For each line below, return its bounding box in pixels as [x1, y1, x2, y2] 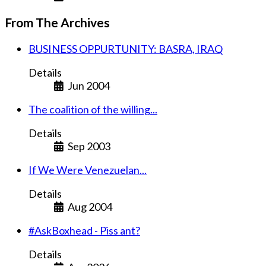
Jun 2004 [67, 78, 110, 92]
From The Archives [5, 14, 110, 30]
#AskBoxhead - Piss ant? [28, 223, 140, 237]
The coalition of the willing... [28, 102, 157, 116]
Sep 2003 [67, 139, 110, 153]
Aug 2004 [67, 199, 112, 213]
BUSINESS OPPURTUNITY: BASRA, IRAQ [28, 42, 223, 55]
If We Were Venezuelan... [28, 163, 147, 176]
